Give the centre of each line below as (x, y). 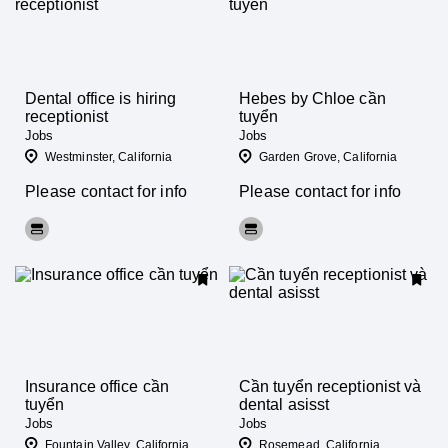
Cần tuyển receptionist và (330, 386)
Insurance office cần (97, 386)
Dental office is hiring (101, 98)
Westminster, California (109, 157)
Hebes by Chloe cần (312, 98)
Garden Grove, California (328, 157)
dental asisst (284, 404)
